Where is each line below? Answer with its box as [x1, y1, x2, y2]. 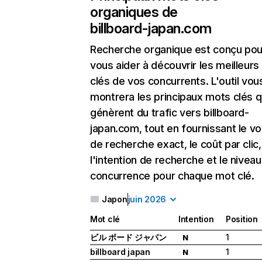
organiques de [90, 4, 178, 20]
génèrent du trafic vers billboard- [90, 106, 249, 119]
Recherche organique [90, 43, 192, 56]
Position [226, 214, 258, 225]
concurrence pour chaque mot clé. [90, 170, 254, 182]
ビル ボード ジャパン [90, 232, 167, 243]
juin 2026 [127, 194, 167, 204]
